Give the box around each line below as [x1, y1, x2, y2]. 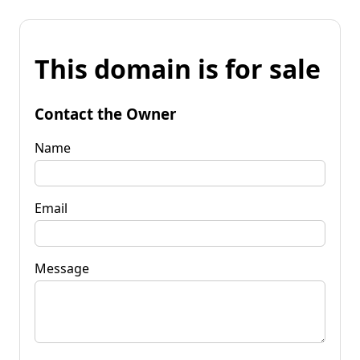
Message [35, 259, 89, 277]
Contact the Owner [35, 103, 176, 124]
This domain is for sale [35, 51, 321, 87]
